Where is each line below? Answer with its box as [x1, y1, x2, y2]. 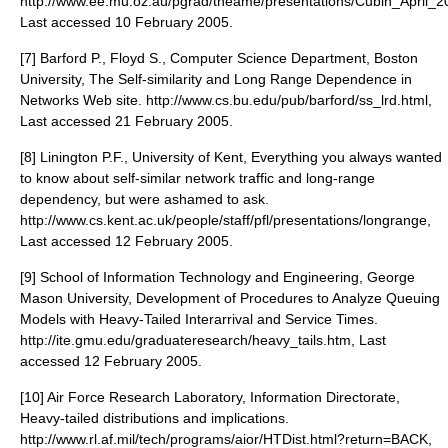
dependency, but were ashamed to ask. [20, 191, 269, 207]
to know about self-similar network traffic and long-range [20, 170, 375, 186]
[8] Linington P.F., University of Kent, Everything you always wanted [20, 149, 442, 165]
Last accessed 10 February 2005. [20, 14, 233, 30]
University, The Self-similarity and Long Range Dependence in [20, 71, 412, 87]
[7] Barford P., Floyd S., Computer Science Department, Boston [20, 50, 418, 66]
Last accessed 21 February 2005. [20, 113, 233, 129]
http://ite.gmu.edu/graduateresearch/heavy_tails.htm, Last [20, 332, 386, 348]
